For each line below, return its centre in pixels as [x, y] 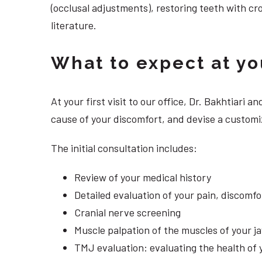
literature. [74, 25]
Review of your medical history [143, 177]
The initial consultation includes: [124, 148]
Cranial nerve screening [127, 212]
